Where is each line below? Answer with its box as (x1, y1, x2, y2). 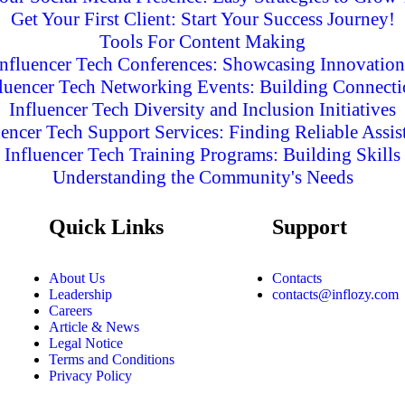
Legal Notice (48, 334, 123, 351)
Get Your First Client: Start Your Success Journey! (10, 7, 395, 30)
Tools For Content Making (99, 30, 306, 52)
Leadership (48, 286, 112, 302)
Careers (48, 302, 92, 318)
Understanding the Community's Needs (52, 165, 353, 188)
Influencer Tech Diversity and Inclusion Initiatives (9, 98, 396, 120)
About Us (48, 269, 105, 286)
